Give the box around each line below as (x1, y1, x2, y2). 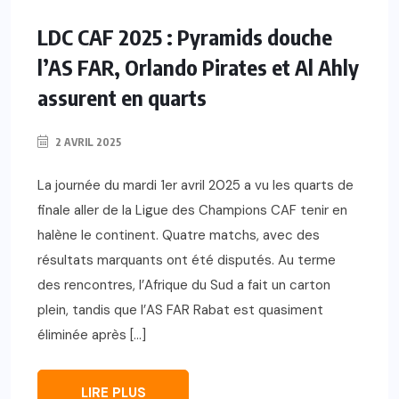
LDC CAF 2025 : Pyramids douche (37, 22, 332, 50)
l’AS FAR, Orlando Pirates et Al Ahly (37, 53, 359, 80)
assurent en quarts (37, 83, 207, 110)
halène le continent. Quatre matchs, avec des (37, 225, 320, 244)
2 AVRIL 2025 (53, 134, 121, 149)
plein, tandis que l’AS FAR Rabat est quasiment (37, 300, 323, 319)
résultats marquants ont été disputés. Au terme (37, 250, 336, 269)
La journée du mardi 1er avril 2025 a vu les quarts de (37, 175, 354, 194)
